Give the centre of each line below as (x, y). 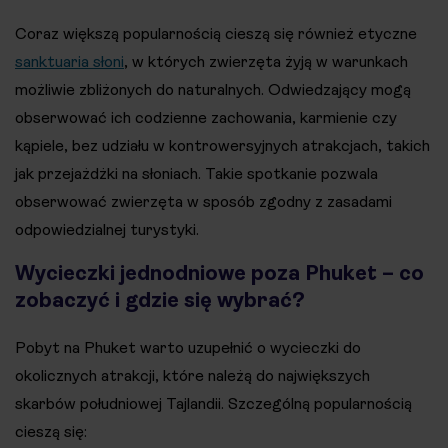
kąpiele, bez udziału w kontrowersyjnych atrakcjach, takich (222, 146)
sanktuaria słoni (69, 62)
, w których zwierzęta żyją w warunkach (266, 62)
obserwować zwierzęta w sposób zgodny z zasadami (203, 202)
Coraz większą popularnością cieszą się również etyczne (216, 34)
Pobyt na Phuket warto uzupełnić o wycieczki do (188, 348)
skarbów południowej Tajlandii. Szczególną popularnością (213, 404)
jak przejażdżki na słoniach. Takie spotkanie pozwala (196, 174)
